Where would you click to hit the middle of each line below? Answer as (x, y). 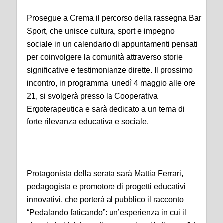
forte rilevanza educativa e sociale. (88, 121)
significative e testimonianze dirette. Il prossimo (110, 70)
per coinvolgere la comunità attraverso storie (105, 57)
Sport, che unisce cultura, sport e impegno (101, 31)
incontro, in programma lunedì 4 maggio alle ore (111, 83)
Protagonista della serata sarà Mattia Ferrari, (105, 173)
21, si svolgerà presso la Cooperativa (92, 96)
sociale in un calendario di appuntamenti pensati (112, 44)
